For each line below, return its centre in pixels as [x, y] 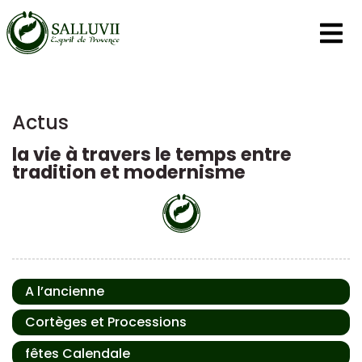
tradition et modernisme [129, 172]
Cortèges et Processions [106, 322]
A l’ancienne [65, 291]
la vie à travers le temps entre [152, 154]
